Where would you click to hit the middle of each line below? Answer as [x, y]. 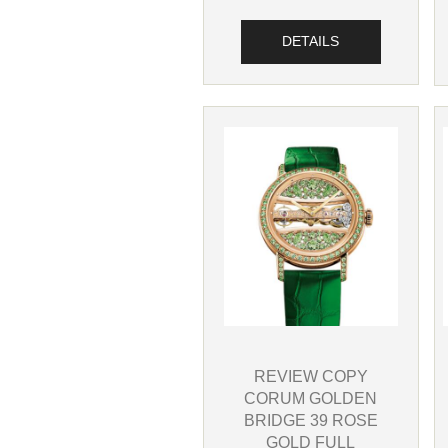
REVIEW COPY [310, 375]
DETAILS [311, 42]
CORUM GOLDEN [311, 397]
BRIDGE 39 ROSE [310, 419]
